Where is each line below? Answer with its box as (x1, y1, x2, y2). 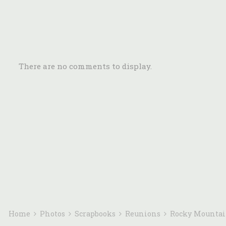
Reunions (125, 209, 162, 218)
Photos (40, 209, 67, 218)
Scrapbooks (75, 209, 118, 218)
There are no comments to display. (19, 61, 152, 71)
